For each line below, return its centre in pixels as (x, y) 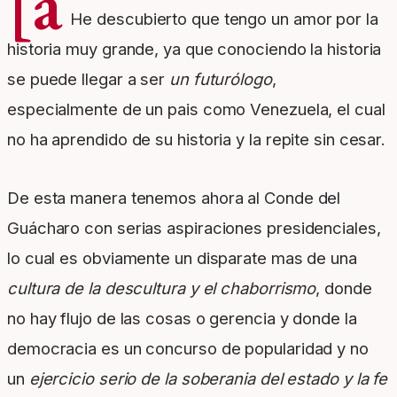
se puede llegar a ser (88, 79)
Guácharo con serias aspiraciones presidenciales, (194, 228)
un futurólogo (220, 79)
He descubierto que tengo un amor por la (224, 19)
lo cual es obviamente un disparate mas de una (182, 258)
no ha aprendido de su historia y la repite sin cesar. (197, 140)
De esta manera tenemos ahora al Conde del (174, 198)
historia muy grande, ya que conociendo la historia (195, 49)
